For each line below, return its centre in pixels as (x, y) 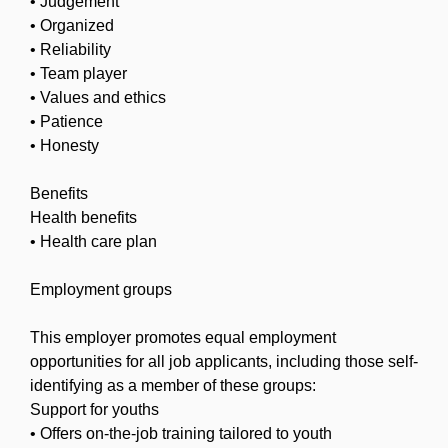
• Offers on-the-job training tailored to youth (181, 433)
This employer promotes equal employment (183, 337)
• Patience (66, 121)
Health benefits (83, 217)
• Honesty (64, 145)
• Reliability (70, 49)
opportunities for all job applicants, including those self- (224, 361)
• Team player (78, 73)
